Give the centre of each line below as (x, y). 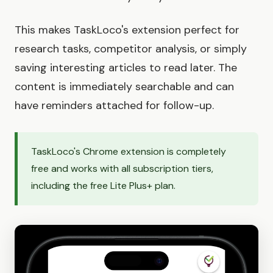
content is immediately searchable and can (124, 87)
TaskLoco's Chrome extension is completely (129, 152)
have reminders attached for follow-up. (114, 106)
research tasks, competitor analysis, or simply (131, 49)
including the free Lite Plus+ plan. (103, 186)
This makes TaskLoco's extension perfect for (127, 30)
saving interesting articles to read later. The (126, 68)
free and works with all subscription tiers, (122, 169)
